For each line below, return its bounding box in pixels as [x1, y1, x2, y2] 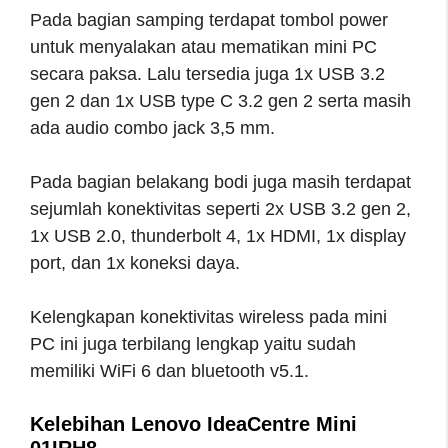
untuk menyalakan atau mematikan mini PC [30, 36, 377, 57]
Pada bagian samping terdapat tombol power [30, 9, 388, 30]
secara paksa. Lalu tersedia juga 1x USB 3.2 [30, 63, 385, 84]
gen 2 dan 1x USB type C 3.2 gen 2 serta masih [30, 90, 411, 111]
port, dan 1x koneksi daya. [30, 252, 240, 273]
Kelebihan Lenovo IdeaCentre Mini [30, 412, 357, 435]
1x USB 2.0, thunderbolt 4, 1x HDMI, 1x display [30, 225, 406, 246]
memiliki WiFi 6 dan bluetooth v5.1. [30, 360, 309, 381]
